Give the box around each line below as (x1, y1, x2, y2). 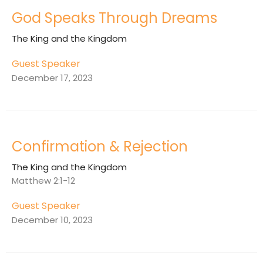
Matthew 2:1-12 (12, 174, 75, 187)
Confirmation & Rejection (12, 137, 188, 157)
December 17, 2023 (12, 72, 93, 85)
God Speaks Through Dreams (12, 8, 217, 28)
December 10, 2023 (12, 214, 93, 227)
